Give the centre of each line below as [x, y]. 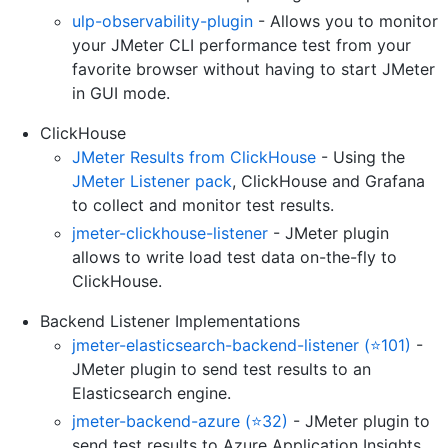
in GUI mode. [121, 93]
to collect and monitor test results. [203, 205]
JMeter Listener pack [152, 181]
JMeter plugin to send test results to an [221, 369]
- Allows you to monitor [345, 21]
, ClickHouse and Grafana [328, 181]
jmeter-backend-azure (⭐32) [180, 421]
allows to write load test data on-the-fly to [234, 257]
